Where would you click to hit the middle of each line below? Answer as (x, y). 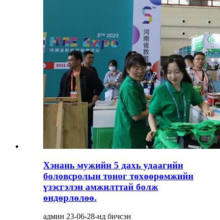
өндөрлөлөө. (70, 197)
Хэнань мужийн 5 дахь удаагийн (113, 165)
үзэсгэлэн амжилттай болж (101, 187)
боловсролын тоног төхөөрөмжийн (118, 176)
